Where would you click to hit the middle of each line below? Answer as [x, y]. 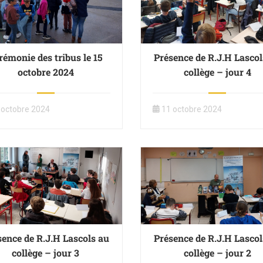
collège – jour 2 [217, 252]
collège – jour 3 [46, 252]
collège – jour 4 [217, 72]
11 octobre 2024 [191, 109]
